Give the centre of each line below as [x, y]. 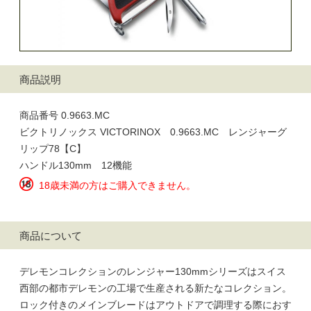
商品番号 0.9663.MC [65, 115]
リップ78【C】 [53, 149]
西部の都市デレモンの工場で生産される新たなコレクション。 [155, 288]
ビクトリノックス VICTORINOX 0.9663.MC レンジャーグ [153, 132]
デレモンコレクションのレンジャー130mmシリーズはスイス [153, 271]
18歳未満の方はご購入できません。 [117, 185]
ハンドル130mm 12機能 [76, 165]
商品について [51, 235]
